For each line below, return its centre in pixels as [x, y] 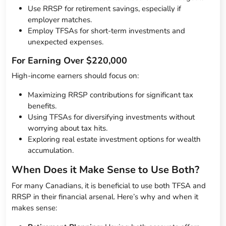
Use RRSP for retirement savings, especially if [105, 9]
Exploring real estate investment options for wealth [115, 139]
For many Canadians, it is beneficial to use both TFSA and [109, 186]
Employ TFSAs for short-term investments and [107, 31]
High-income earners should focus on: [75, 76]
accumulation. [51, 151]
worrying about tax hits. [68, 128]
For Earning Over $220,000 [70, 61]
